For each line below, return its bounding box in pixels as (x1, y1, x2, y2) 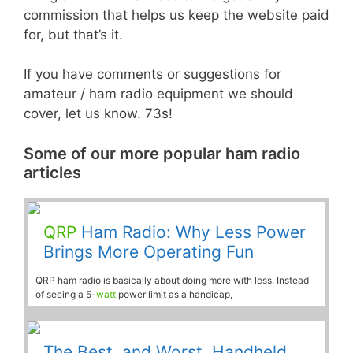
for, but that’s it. (24, 26, 123, 43)
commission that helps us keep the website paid (24, 6, 329, 23)
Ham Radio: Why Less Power (76, 221, 306, 242)
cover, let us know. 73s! (24, 106, 173, 122)
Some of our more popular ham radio (24, 143, 300, 163)
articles (24, 162, 81, 182)
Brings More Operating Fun (43, 241, 254, 262)
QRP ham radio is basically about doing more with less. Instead (35, 273, 309, 286)
